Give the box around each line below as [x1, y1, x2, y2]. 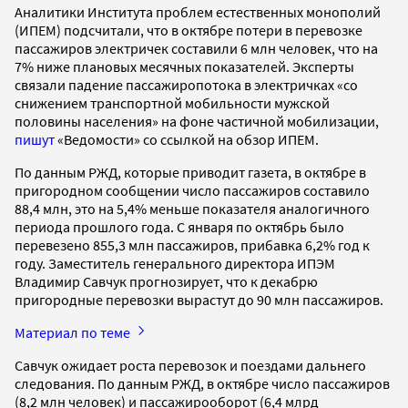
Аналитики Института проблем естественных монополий [15, 2, 381, 21]
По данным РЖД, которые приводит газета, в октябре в [15, 162, 366, 181]
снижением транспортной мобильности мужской [15, 93, 330, 112]
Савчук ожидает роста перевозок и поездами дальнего [15, 355, 366, 374]
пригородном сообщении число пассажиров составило [15, 180, 370, 199]
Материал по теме [15, 322, 133, 342]
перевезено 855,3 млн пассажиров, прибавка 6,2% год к [15, 235, 370, 254]
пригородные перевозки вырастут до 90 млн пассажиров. [15, 290, 386, 309]
